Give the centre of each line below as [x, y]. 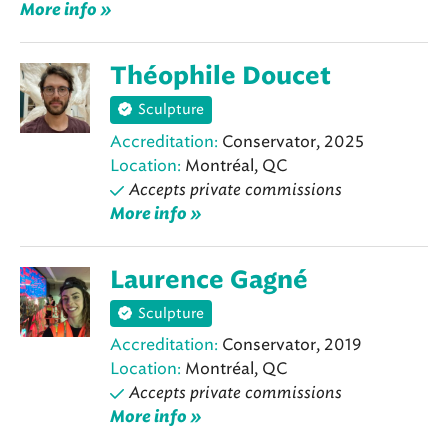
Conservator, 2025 [291, 141]
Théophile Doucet [220, 77]
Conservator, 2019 [289, 344]
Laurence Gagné [209, 280]
